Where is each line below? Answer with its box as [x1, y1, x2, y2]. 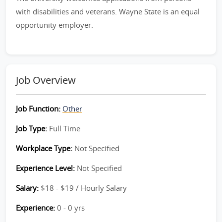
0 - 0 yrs [57, 203, 85, 213]
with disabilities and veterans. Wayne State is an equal [16, 6, 200, 16]
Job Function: [16, 104, 62, 113]
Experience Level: [16, 163, 77, 173]
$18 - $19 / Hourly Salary [41, 183, 127, 193]
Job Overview [16, 73, 76, 87]
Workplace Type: [16, 143, 74, 153]
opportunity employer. [16, 20, 93, 30]
